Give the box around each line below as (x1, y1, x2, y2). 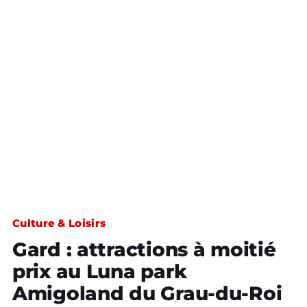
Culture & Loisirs (12, 217, 106, 230)
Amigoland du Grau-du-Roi (12, 282, 282, 305)
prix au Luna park (12, 260, 187, 283)
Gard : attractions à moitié (12, 238, 276, 261)
